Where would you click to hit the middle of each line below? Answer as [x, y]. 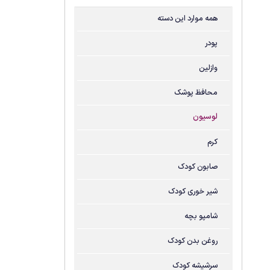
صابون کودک [198, 167]
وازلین [209, 68]
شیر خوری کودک [193, 191]
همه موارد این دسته [188, 18]
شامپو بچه [201, 216]
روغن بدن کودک [193, 241]
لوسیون [206, 117]
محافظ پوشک [196, 93]
